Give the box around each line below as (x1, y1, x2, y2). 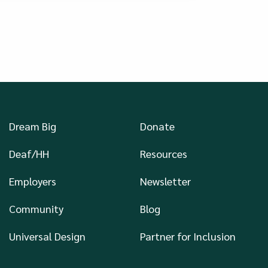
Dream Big (8, 118, 56, 133)
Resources (140, 146, 188, 160)
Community (8, 201, 63, 215)
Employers (8, 173, 56, 188)
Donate (140, 118, 175, 133)
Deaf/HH (8, 146, 49, 160)
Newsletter (140, 173, 191, 188)
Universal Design (8, 229, 86, 243)
